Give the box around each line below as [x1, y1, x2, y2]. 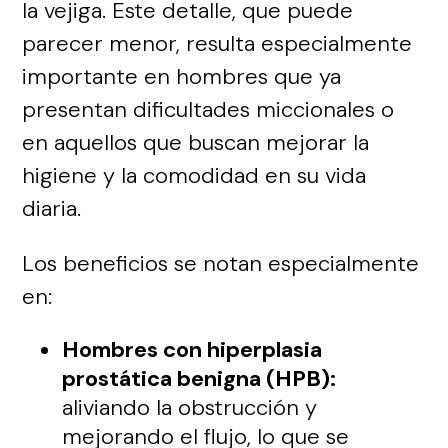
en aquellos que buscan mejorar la [22, 127, 370, 157]
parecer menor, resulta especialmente [22, 28, 413, 58]
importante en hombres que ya [22, 61, 342, 91]
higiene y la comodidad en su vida [22, 160, 367, 190]
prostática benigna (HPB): [62, 363, 337, 393]
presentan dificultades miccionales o [22, 94, 395, 124]
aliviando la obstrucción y [62, 392, 318, 422]
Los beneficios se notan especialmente [22, 248, 420, 278]
